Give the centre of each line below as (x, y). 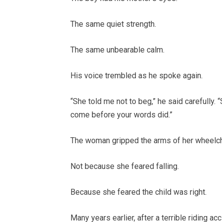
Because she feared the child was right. (139, 192)
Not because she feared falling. (125, 166)
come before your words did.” (121, 115)
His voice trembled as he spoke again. (137, 76)
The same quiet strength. (113, 24)
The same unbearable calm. (117, 50)
